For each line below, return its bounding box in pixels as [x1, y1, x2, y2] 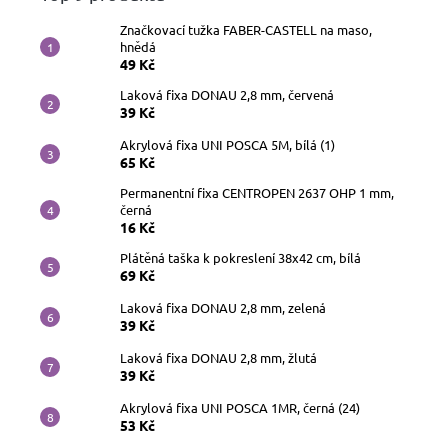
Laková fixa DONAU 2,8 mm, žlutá [120, 348, 317, 366]
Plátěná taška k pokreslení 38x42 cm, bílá [120, 248, 361, 266]
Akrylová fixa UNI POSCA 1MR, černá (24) [120, 398, 360, 416]
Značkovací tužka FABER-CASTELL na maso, [120, 20, 372, 38]
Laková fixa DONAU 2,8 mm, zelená [120, 298, 326, 316]
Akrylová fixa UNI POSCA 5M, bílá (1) [120, 135, 335, 153]
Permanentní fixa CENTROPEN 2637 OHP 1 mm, [120, 183, 394, 201]
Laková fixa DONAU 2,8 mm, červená [120, 85, 334, 103]
